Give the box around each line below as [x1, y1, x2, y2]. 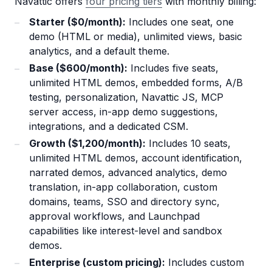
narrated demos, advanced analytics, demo [29, 166, 227, 179]
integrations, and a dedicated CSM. [29, 120, 188, 133]
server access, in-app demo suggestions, [29, 106, 218, 118]
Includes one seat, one [126, 16, 234, 29]
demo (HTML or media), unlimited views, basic [29, 30, 242, 43]
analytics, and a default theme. [29, 45, 169, 58]
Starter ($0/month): [29, 16, 126, 29]
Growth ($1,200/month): [29, 137, 146, 150]
